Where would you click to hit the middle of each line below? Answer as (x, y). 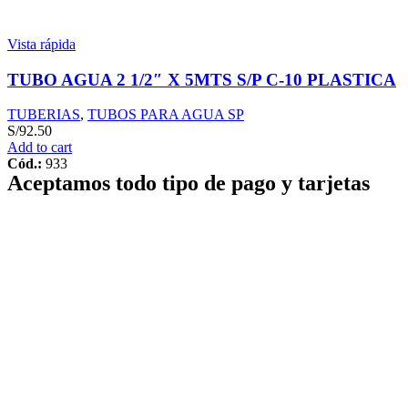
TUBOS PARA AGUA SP (166, 115)
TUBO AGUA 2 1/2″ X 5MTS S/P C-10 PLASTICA (202, 79)
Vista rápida (41, 44)
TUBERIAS (44, 115)
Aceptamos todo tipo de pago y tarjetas (189, 184)
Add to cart (40, 148)
